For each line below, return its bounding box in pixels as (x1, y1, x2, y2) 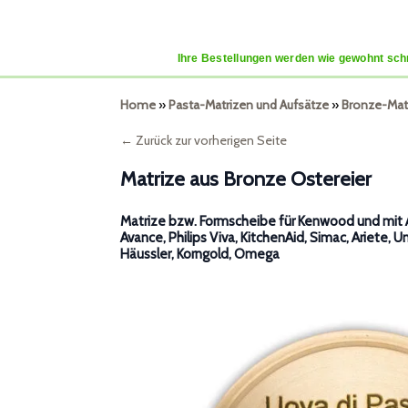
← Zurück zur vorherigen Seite (120, 132, 287, 149)
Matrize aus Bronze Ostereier (120, 167, 372, 192)
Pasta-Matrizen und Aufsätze (168, 97, 329, 114)
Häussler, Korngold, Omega (120, 246, 280, 263)
